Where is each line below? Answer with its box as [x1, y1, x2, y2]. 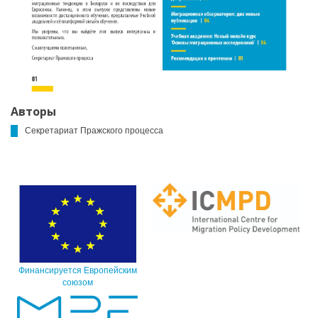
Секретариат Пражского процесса [25, 125, 163, 136]
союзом [62, 278, 93, 288]
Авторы [11, 103, 56, 119]
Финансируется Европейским [18, 265, 137, 276]
